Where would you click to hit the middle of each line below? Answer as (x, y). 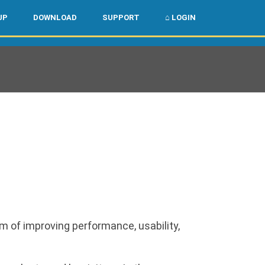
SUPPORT (121, 17)
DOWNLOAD (55, 17)
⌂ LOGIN (180, 17)
